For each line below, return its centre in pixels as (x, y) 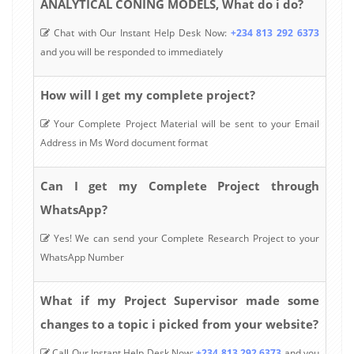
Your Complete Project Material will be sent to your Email (185, 123)
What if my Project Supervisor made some (180, 300)
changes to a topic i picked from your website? (179, 324)
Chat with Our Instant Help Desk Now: (140, 32)
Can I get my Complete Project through (180, 185)
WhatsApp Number (82, 257)
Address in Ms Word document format (124, 142)
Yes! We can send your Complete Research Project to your (185, 238)
